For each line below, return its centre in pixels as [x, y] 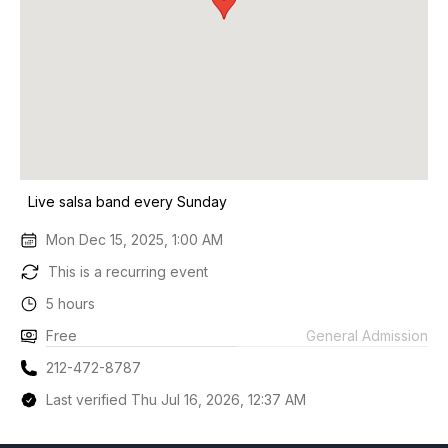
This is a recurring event [128, 271]
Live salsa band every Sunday [127, 201]
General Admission [367, 335]
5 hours [71, 303]
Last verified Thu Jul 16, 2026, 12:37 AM [176, 399]
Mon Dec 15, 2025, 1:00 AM [135, 239]
